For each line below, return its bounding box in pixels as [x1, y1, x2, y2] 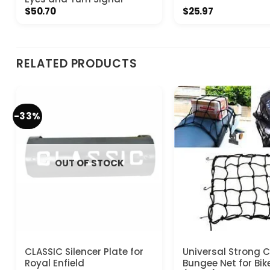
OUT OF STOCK [54, 156, 124, 169]
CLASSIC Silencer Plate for [24, 245, 143, 258]
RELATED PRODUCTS [16, 55, 137, 72]
